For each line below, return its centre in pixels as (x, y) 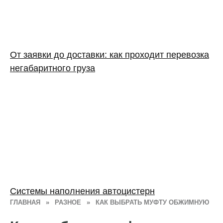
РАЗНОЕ (68, 202)
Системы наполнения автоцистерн (82, 191)
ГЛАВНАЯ (25, 202)
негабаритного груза (53, 68)
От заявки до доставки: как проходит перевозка (110, 55)
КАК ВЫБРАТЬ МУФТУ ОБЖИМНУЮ (152, 202)
